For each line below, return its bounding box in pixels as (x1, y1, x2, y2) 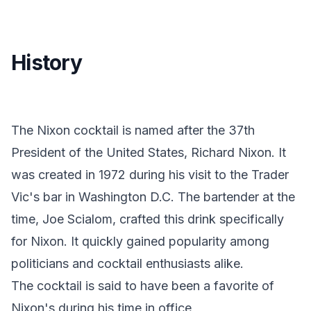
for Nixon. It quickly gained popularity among (11, 234, 269, 249)
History (11, 50, 82, 75)
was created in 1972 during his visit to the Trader (11, 167, 289, 182)
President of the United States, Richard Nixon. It (11, 145, 286, 160)
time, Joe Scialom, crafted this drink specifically (11, 212, 284, 226)
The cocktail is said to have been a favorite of (11, 278, 274, 293)
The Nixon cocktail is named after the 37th (11, 123, 255, 137)
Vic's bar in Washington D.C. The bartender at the (11, 190, 295, 204)
